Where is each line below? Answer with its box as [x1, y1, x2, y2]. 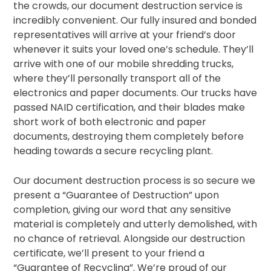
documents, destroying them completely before [13, 129, 244, 143]
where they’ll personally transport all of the [13, 71, 221, 85]
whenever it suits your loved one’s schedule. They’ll [13, 42, 254, 56]
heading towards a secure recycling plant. [13, 144, 214, 158]
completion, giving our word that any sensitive [13, 203, 232, 217]
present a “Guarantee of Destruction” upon [13, 188, 220, 202]
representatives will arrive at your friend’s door [13, 28, 237, 42]
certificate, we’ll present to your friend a [13, 246, 205, 260]
